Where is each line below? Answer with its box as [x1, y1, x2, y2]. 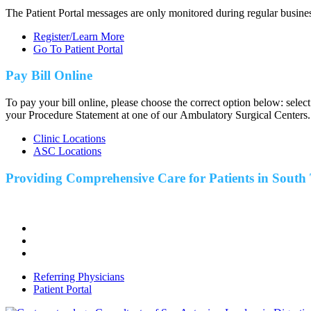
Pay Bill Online [6, 68, 92, 83]
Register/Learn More [33, 30, 124, 42]
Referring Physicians [33, 271, 124, 283]
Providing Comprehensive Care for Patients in [6, 170, 272, 185]
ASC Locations [33, 145, 101, 157]
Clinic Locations [33, 133, 106, 144]
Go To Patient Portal [33, 42, 123, 55]
